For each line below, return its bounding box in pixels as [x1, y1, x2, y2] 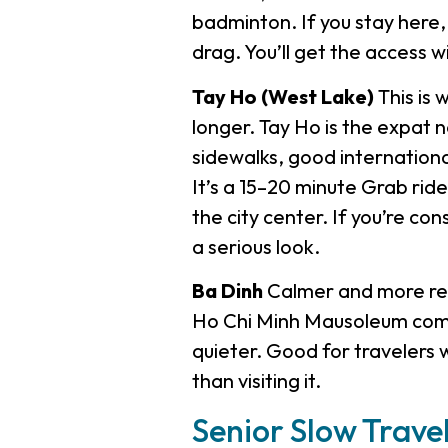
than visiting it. [191, 368, 321, 394]
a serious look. [191, 233, 320, 259]
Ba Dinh [191, 278, 263, 304]
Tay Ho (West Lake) [191, 83, 374, 109]
